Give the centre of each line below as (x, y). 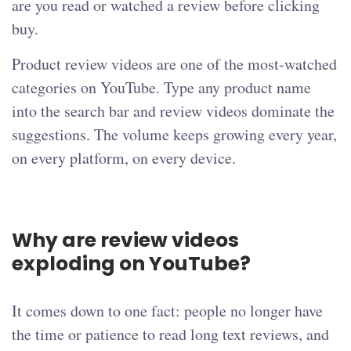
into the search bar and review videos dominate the (173, 111)
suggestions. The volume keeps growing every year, (174, 135)
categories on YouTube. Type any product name (161, 88)
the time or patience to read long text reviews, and (170, 335)
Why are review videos (125, 241)
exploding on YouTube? (131, 264)
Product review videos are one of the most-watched (174, 64)
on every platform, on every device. (124, 158)
